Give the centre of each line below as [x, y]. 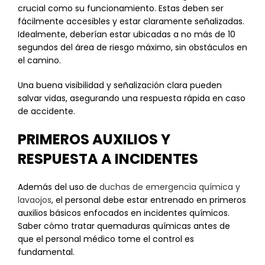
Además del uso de [59, 187]
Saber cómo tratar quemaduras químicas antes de [124, 226]
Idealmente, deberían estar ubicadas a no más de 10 [127, 34]
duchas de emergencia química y [170, 187]
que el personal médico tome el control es [106, 239]
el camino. [39, 60]
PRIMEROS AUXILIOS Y [94, 139]
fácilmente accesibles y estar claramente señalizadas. [131, 21]
